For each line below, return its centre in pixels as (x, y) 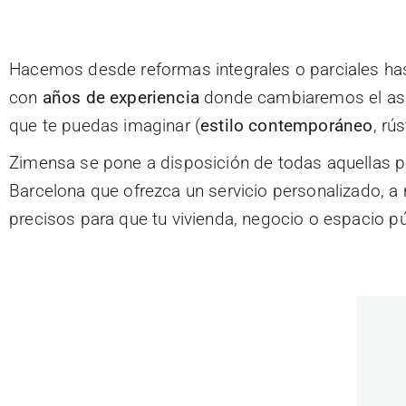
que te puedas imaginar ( (105, 126)
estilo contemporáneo (287, 126)
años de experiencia (121, 97)
